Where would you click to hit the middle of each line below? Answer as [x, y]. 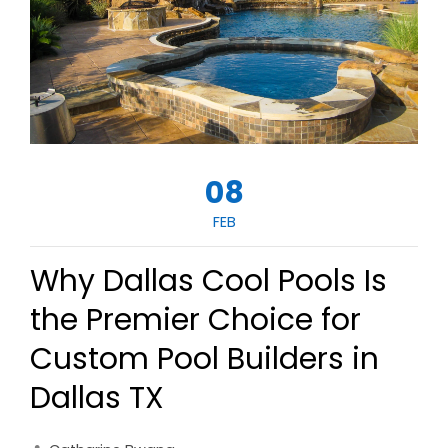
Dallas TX [97, 398]
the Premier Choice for [195, 320]
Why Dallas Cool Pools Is [208, 281]
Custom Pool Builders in [204, 359]
